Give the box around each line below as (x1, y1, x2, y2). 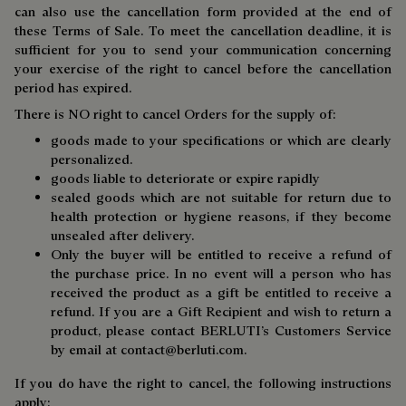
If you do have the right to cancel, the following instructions (14, 374, 391, 391)
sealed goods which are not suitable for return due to (51, 188, 391, 206)
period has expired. (14, 79, 131, 96)
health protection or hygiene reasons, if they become (51, 208, 391, 225)
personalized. (51, 150, 132, 168)
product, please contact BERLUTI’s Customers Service (51, 322, 391, 339)
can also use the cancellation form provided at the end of (14, 3, 391, 20)
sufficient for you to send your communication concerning (14, 41, 391, 58)
